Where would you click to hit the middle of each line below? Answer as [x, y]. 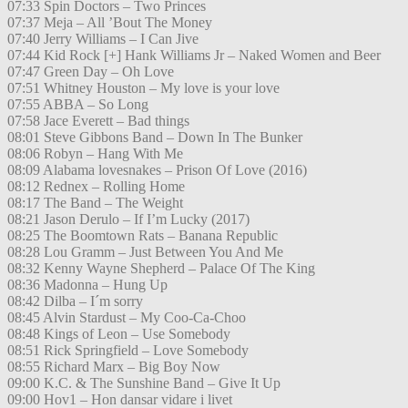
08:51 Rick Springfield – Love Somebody [128, 351]
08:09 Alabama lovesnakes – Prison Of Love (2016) [157, 170]
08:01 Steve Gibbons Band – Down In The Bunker [155, 138]
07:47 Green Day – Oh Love [91, 72]
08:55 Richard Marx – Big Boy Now [114, 367]
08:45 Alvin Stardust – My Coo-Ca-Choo [127, 318]
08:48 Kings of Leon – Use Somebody [119, 334]
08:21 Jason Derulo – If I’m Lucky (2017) [128, 219]
